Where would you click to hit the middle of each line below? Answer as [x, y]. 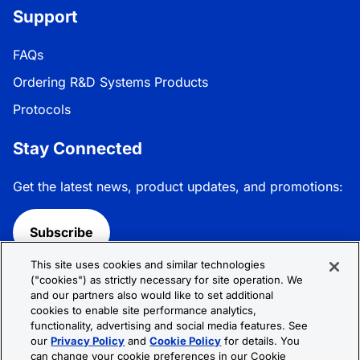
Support [45, 17]
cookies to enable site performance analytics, [144, 310]
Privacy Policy [88, 341]
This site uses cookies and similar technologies [148, 264]
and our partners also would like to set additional [152, 295]
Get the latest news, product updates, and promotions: [178, 187]
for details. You [261, 341]
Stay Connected [78, 149]
